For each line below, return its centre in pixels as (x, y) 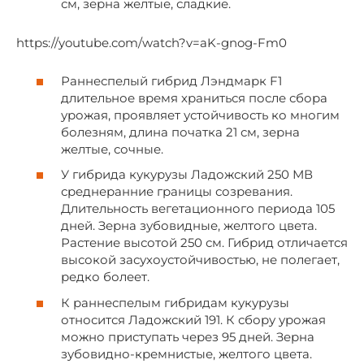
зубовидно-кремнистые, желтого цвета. (186, 353)
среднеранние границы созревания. (177, 192)
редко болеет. (105, 277)
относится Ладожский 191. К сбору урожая (193, 319)
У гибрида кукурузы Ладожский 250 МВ (187, 175)
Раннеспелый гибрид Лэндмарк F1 (171, 80)
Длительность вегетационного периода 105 (198, 209)
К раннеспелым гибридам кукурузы (175, 302)
